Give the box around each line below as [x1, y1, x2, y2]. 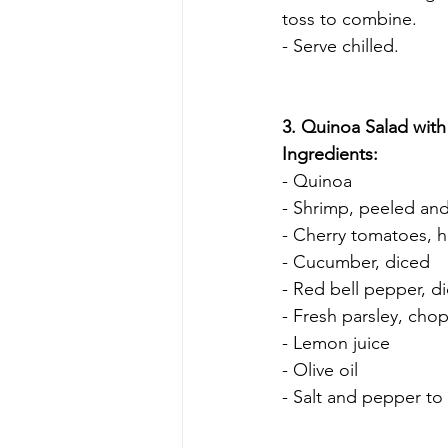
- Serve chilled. [282, 34, 399, 57]
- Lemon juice [282, 331, 390, 354]
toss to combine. [282, 7, 417, 30]
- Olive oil [282, 358, 358, 381]
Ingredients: [282, 142, 378, 165]
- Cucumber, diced [282, 250, 430, 273]
